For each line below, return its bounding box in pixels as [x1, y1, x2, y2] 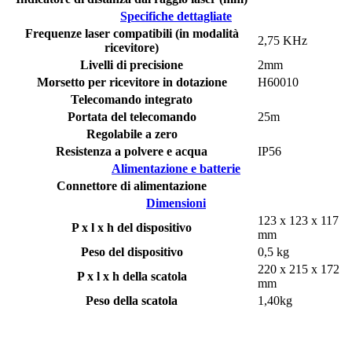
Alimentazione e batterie [112, 161, 240, 175]
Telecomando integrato [71, 92, 192, 106]
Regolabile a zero [86, 126, 178, 141]
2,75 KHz [258, 33, 307, 47]
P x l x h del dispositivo [71, 220, 192, 234]
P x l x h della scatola [76, 269, 187, 283]
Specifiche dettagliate [120, 9, 232, 23]
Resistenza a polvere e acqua [56, 144, 207, 158]
